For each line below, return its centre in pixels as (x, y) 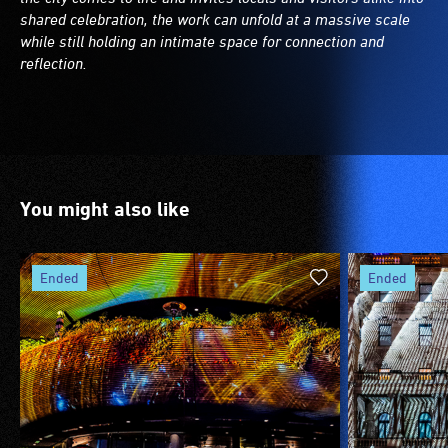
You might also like (105, 209)
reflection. (53, 63)
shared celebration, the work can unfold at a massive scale (215, 19)
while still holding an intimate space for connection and (202, 41)
